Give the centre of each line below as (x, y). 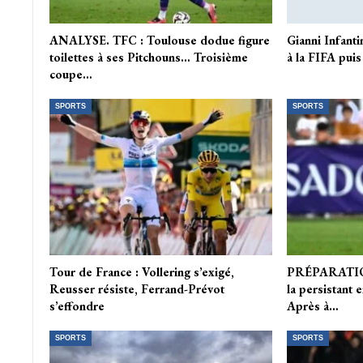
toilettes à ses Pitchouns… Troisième (148, 58)
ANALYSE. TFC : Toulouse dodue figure (159, 41)
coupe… (70, 75)
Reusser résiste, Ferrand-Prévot (137, 289)
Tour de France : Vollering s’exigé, (141, 272)
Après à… (312, 306)
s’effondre (77, 306)
